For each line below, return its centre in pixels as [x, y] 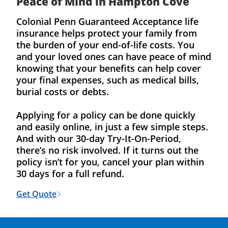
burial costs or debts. [63, 92]
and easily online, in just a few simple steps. [112, 127]
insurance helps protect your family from [107, 33]
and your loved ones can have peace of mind [114, 56]
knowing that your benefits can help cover [109, 68]
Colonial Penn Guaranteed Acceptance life [107, 21]
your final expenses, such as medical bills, [108, 80]
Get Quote [36, 194]
